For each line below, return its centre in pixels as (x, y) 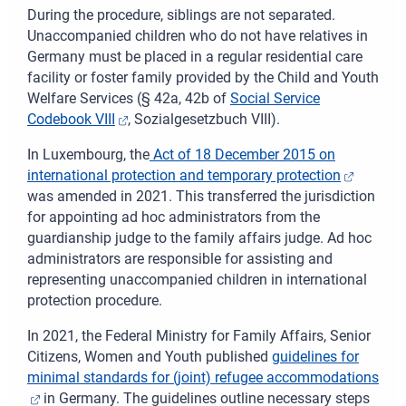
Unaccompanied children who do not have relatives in (198, 36)
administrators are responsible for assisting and (180, 259)
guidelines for (315, 357)
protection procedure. (95, 301)
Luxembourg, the (96, 155)
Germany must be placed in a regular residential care (195, 57)
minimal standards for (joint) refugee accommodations (203, 378)
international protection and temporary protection (184, 176)
